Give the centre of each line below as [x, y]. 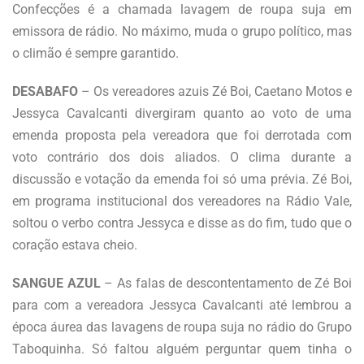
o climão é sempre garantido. [95, 53]
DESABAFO [47, 91]
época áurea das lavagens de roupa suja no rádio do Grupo [182, 327]
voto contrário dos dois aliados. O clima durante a [182, 157]
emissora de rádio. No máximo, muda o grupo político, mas [182, 31]
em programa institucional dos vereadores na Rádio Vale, [182, 201]
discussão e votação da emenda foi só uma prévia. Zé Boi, [182, 179]
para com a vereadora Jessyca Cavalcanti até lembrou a [182, 305]
